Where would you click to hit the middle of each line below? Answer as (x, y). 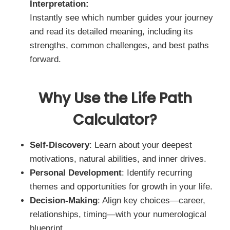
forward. (45, 59)
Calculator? (115, 120)
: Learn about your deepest (141, 145)
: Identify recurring (157, 173)
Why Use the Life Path (115, 98)
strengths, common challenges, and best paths (119, 45)
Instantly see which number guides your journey (121, 18)
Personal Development (76, 173)
